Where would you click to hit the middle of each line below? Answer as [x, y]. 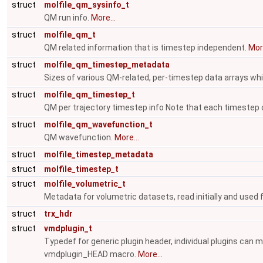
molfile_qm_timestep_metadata [107, 65]
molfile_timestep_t [81, 169]
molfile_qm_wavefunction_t [98, 124]
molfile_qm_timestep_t [90, 95]
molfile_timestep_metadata [99, 154]
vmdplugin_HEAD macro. [91, 254]
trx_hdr [58, 214]
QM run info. [68, 18]
